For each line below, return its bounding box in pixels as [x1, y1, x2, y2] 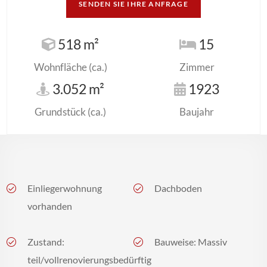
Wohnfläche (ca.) [33, 60, 107, 73]
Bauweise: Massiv [154, 235, 227, 247]
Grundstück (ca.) [35, 105, 106, 118]
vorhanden [27, 200, 72, 212]
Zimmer [179, 60, 215, 73]
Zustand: [27, 235, 64, 247]
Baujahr [179, 105, 214, 118]
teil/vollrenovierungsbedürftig [27, 253, 151, 265]
